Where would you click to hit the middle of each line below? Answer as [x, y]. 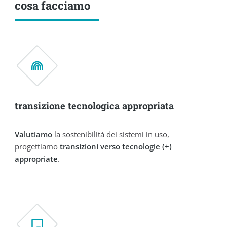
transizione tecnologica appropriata [94, 106]
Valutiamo [34, 134]
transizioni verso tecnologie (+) [116, 146]
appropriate [36, 158]
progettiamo [37, 146]
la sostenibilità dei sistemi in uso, [111, 134]
